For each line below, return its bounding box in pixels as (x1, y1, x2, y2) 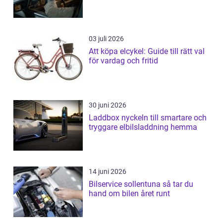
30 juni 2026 (89, 101, 126, 109)
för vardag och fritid (89, 55, 158, 65)
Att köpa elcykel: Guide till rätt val (89, 46, 205, 56)
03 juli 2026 (89, 34, 124, 43)
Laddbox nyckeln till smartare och (89, 112, 121, 122)
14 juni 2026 (89, 167, 126, 175)
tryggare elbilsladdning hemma (89, 122, 197, 132)
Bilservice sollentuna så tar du (89, 179, 163, 189)
